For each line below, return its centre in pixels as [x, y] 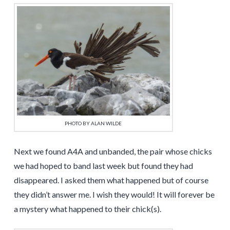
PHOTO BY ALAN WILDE [93, 123]
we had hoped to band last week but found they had [103, 166]
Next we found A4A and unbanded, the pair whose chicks [113, 151]
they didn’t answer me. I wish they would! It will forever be [114, 195]
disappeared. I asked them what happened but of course [111, 180]
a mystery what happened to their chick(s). [87, 209]
